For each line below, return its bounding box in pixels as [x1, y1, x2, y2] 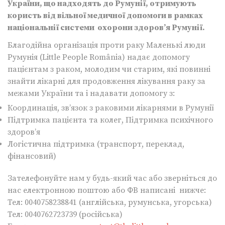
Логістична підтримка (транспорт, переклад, [8, 139, 184, 149]
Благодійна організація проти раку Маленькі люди [8, 40, 205, 50]
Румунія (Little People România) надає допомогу [8, 52, 190, 62]
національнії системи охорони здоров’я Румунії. [8, 22, 206, 33]
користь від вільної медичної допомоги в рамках [8, 10, 203, 21]
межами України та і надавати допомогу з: [8, 88, 175, 98]
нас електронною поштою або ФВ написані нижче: [8, 185, 206, 195]
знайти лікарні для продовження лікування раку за [8, 76, 205, 86]
